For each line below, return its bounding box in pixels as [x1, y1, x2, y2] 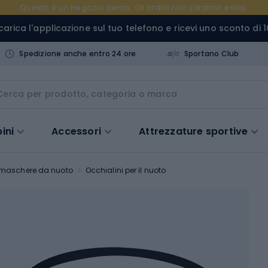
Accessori [51, 124, 102, 138]
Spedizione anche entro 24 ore [19, 48, 136, 59]
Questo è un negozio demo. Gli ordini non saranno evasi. [20, 2, 248, 13]
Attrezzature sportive [139, 124, 248, 138]
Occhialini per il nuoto [85, 165, 166, 175]
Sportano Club [184, 48, 239, 59]
